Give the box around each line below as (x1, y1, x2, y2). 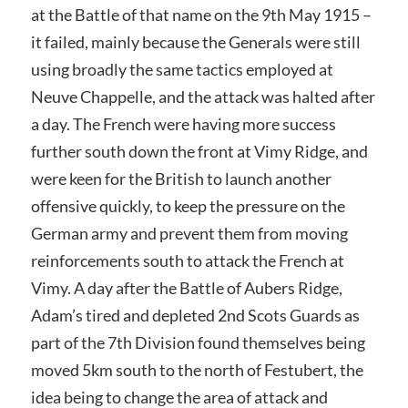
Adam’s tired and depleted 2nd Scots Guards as (30, 305, 360, 326)
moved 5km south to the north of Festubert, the (30, 360, 363, 381)
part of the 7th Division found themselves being (30, 332, 365, 353)
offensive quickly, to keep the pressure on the (30, 196, 345, 217)
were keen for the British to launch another (30, 168, 331, 189)
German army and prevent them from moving (30, 223, 348, 244)
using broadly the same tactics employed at (30, 59, 333, 80)
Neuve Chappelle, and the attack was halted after (30, 87, 375, 107)
